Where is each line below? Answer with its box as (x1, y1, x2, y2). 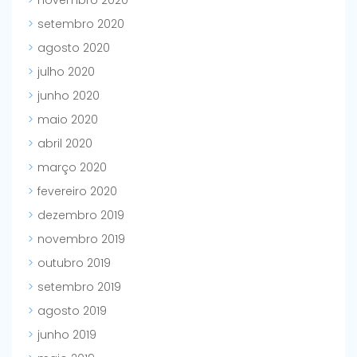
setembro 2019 (37, 279, 121, 296)
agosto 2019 (37, 303, 107, 320)
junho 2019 (37, 327, 96, 343)
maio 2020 (37, 112, 98, 128)
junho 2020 (37, 88, 100, 104)
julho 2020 (37, 64, 95, 80)
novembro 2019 (37, 231, 125, 248)
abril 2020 (37, 135, 92, 152)
